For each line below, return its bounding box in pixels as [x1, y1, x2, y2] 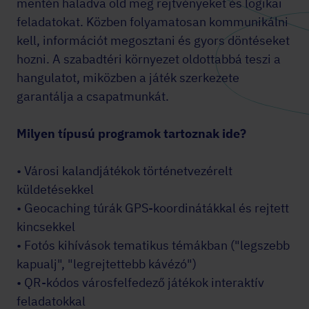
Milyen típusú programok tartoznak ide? [17, 126, 246, 141]
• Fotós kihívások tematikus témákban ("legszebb [17, 237, 290, 253]
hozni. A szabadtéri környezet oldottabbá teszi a [17, 51, 281, 67]
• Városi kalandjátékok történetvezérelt [17, 163, 232, 179]
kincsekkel [17, 219, 75, 235]
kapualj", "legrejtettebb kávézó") [17, 256, 197, 272]
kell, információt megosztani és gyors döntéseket [17, 32, 290, 48]
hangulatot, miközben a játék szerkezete [17, 70, 239, 86]
